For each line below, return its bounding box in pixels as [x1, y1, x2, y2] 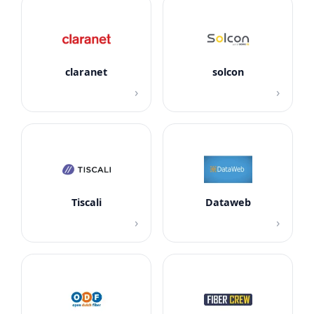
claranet [65, 65, 107, 79]
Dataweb [205, 196, 251, 210]
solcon [212, 65, 244, 79]
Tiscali [71, 196, 102, 210]
